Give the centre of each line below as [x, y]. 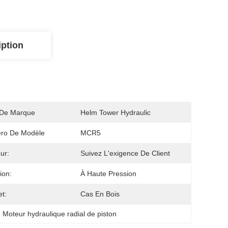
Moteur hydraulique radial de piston [60, 214]
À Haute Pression [108, 174]
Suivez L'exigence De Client [125, 153]
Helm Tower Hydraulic [116, 112]
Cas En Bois [100, 194]
